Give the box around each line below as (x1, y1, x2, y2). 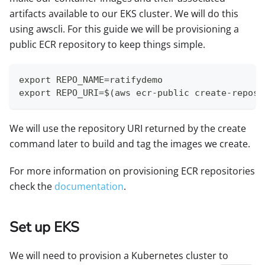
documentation (54, 180, 124, 193)
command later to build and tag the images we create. (9, 137, 250, 151)
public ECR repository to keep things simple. (9, 38, 205, 51)
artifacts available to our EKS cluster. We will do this (9, 7, 238, 21)
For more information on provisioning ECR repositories (9, 164, 255, 178)
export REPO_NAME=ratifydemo (19, 75, 163, 86)
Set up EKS (9, 218, 79, 237)
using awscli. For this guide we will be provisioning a (9, 22, 239, 36)
